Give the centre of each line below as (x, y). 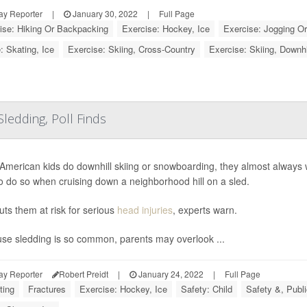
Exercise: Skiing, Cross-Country (131, 49)
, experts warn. (205, 210)
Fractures (47, 289)
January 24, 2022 (170, 274)
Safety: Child (206, 289)
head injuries (145, 210)
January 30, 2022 (104, 13)
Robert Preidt (83, 274)
